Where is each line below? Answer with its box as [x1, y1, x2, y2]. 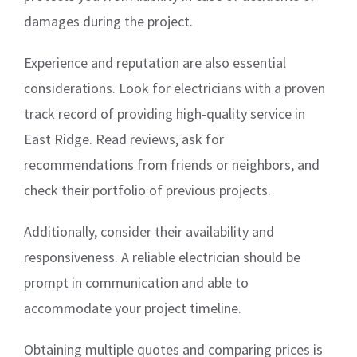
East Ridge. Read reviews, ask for [24, 130, 224, 148]
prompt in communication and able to [24, 273, 249, 292]
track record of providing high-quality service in [24, 104, 305, 123]
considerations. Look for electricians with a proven [24, 79, 325, 97]
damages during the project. [24, 12, 193, 30]
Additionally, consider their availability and [24, 222, 274, 241]
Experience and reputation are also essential [24, 53, 286, 72]
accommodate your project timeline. [24, 299, 241, 317]
